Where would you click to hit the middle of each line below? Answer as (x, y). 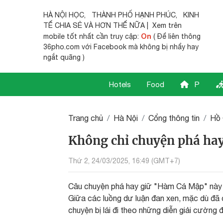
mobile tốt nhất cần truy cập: (92, 36)
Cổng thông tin (174, 118)
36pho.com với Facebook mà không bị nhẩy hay (121, 47)
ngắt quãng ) (64, 57)
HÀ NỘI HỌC (64, 15)
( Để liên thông (176, 36)
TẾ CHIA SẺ (63, 25)
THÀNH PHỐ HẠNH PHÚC (134, 15)
